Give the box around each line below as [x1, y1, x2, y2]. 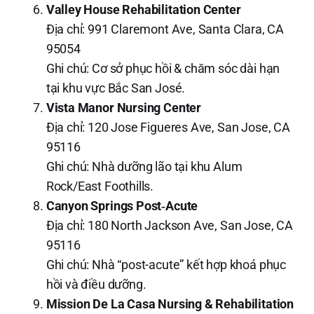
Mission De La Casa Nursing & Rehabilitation [46, 296, 294, 311]
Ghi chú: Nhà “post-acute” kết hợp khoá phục [46, 257, 286, 272]
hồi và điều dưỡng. [46, 276, 146, 292]
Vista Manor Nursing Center [46, 100, 202, 115]
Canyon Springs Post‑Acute [46, 198, 198, 213]
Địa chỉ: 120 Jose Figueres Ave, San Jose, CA [46, 119, 290, 135]
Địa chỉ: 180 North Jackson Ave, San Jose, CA [46, 217, 293, 233]
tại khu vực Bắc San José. [46, 80, 186, 95]
